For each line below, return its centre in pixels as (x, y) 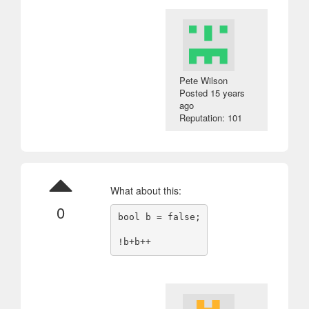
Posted (195, 92)
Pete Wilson (204, 80)
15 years (228, 92)
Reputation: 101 (211, 117)
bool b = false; (159, 217)
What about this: (146, 190)
